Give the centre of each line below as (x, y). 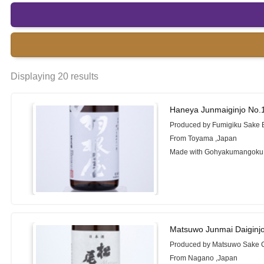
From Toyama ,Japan (204, 138)
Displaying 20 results (55, 76)
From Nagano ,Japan (204, 258)
